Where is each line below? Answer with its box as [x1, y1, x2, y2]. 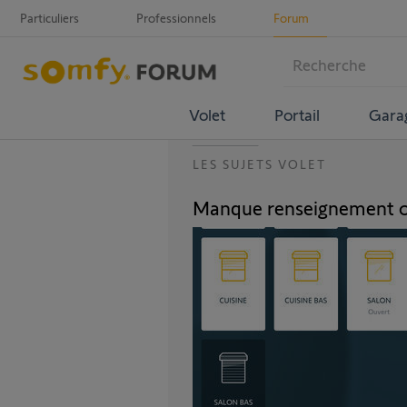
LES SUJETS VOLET [193, 156, 326, 172]
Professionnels [136, 10, 216, 25]
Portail [273, 104, 320, 124]
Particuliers [20, 10, 79, 25]
